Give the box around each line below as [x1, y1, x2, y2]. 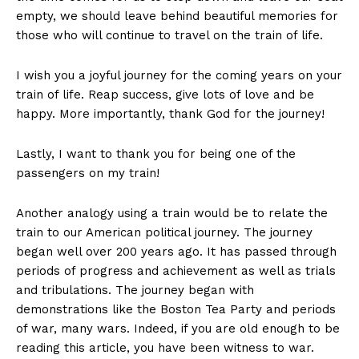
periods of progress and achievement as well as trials [16, 264, 336, 279]
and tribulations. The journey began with [16, 283, 254, 298]
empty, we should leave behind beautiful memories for [16, 9, 338, 24]
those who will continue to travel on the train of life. [16, 28, 323, 43]
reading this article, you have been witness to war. [16, 341, 314, 356]
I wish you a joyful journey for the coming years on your [16, 68, 342, 83]
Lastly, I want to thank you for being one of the [16, 147, 296, 162]
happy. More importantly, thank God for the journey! [16, 107, 325, 122]
